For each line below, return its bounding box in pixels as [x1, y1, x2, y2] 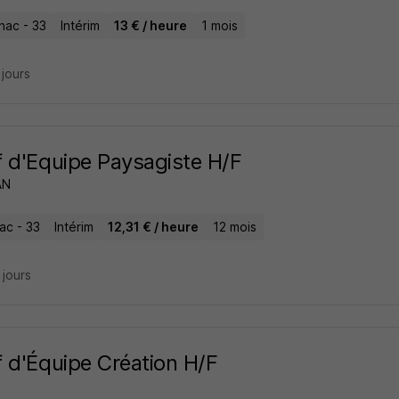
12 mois [212, 219, 256, 235]
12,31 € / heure [107, 219, 199, 235]
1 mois [200, 18, 238, 34]
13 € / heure [113, 18, 187, 34]
